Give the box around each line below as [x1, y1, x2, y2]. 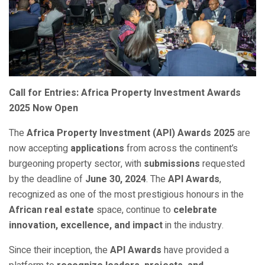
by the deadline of [9, 172, 85, 187]
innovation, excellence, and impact [9, 218, 163, 233]
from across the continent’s [124, 141, 238, 156]
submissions [144, 157, 200, 172]
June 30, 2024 [85, 172, 146, 187]
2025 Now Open [9, 101, 78, 116]
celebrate [173, 203, 217, 218]
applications [70, 141, 124, 156]
